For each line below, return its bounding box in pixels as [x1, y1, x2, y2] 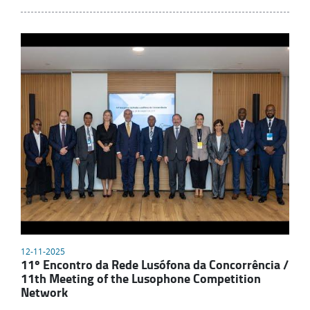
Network [21, 283, 68, 302]
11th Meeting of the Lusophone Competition [21, 269, 261, 288]
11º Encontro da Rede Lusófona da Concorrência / [21, 255, 289, 274]
